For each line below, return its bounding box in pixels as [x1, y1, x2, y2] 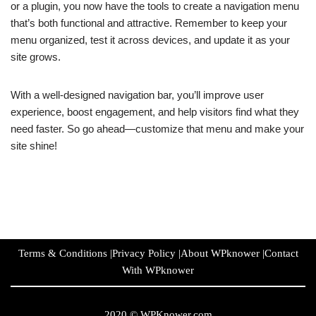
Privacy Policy [111, 248, 176, 260]
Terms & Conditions [18, 248, 107, 260]
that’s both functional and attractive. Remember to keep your [11, 17, 287, 30]
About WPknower [180, 248, 260, 260]
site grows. [11, 51, 61, 63]
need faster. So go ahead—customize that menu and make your [11, 123, 304, 135]
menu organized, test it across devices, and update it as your [11, 34, 290, 47]
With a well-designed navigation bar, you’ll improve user [11, 89, 264, 102]
